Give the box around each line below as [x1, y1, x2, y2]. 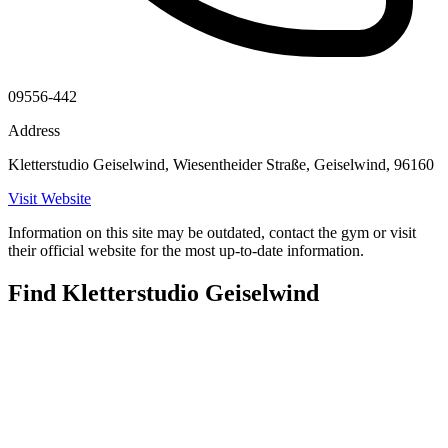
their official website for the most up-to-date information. [8, 242, 364, 260]
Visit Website [8, 190, 91, 208]
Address [8, 122, 60, 140]
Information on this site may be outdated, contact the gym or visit [8, 224, 416, 242]
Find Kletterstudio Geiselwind [8, 279, 319, 306]
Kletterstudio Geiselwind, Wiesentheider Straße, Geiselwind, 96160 [8, 156, 434, 174]
